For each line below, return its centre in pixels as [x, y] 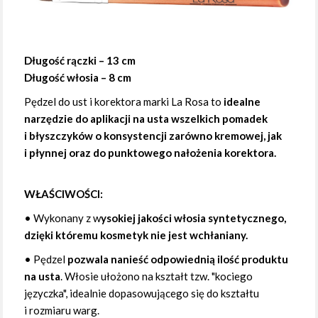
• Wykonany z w [63, 218]
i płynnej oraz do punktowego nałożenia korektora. [150, 152]
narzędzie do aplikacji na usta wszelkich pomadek [146, 118]
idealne [242, 101]
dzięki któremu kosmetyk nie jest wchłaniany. [136, 235]
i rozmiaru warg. [62, 310]
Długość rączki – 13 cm [80, 60]
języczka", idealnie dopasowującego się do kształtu [142, 293]
